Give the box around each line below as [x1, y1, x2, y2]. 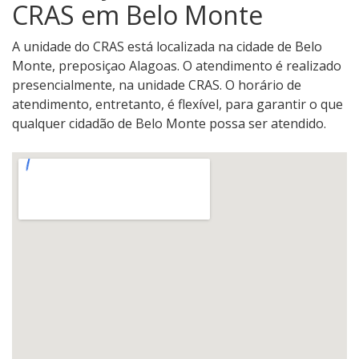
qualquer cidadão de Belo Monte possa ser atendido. [12, 115, 326, 133]
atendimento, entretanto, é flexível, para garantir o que [12, 95, 343, 114]
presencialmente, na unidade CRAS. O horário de [12, 76, 301, 95]
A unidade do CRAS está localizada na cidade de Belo [12, 38, 322, 56]
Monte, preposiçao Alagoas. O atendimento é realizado [12, 57, 341, 75]
